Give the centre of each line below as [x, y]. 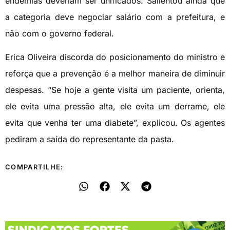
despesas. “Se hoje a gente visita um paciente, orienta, [115, 90]
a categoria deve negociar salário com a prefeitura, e [115, 17]
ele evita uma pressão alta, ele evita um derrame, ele [115, 107]
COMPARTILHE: [34, 167]
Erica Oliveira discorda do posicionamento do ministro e [115, 57]
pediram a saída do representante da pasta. [90, 139]
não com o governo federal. [60, 34]
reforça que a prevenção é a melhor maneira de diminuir [115, 74]
